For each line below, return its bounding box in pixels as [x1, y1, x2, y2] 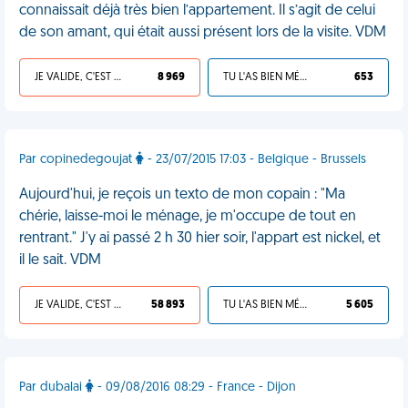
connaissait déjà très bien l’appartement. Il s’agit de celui [19, 4, 375, 18]
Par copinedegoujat [19, 153, 136, 167]
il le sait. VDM [19, 253, 101, 268]
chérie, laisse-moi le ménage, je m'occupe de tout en [19, 209, 356, 224]
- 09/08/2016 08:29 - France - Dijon [94, 381, 296, 394]
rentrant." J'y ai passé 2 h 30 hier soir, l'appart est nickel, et [19, 231, 381, 246]
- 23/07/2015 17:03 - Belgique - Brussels [144, 153, 366, 167]
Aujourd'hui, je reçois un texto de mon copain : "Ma [19, 188, 345, 202]
